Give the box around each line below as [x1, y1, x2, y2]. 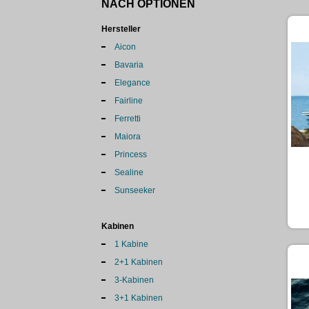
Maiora [114, 132, 141, 141]
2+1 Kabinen [114, 257, 163, 267]
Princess [114, 150, 147, 159]
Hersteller [101, 24, 141, 34]
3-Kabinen [114, 275, 154, 285]
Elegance [114, 78, 150, 88]
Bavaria [114, 60, 143, 70]
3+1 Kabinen [114, 293, 163, 303]
